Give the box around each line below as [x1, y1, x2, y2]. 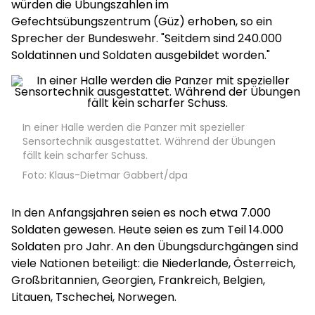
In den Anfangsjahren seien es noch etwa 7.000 [11, 205, 271, 221]
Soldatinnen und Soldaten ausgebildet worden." [11, 47, 270, 63]
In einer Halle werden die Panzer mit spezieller [22, 120, 245, 134]
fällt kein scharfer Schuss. [22, 148, 148, 162]
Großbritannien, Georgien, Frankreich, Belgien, [11, 272, 265, 288]
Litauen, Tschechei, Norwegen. [11, 289, 176, 305]
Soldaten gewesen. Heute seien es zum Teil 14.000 [11, 221, 283, 238]
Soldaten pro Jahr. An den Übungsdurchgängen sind [11, 238, 298, 255]
